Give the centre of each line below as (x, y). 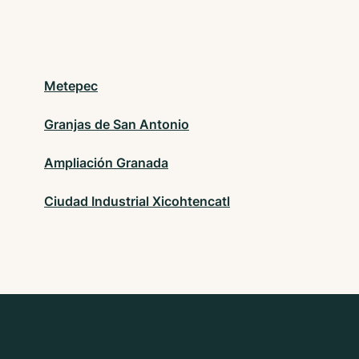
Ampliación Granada (106, 163)
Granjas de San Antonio (117, 125)
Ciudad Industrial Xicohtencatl (137, 202)
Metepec (71, 86)
